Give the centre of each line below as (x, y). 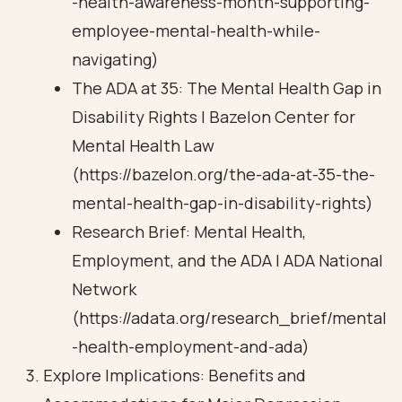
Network (104, 289)
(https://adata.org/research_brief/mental (229, 318)
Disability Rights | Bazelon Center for (214, 117)
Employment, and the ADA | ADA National (227, 260)
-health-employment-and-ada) (191, 346)
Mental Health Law (143, 145)
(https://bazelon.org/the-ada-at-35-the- (223, 174)
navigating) (115, 59)
